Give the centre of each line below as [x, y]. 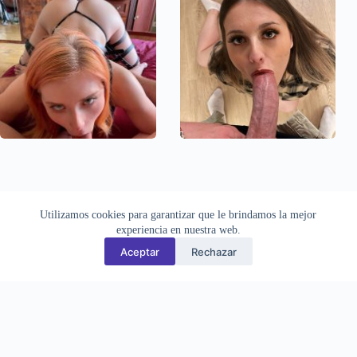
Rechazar [214, 251]
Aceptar [139, 251]
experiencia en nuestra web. [178, 230]
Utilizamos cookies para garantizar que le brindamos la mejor [178, 215]
